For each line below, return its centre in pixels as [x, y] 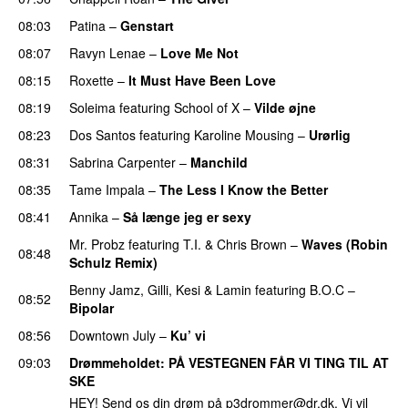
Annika [89, 216]
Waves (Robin [345, 244]
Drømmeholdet [115, 362]
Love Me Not [199, 52]
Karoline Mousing [244, 134]
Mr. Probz [97, 244]
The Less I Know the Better [244, 189]
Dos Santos [102, 134]
